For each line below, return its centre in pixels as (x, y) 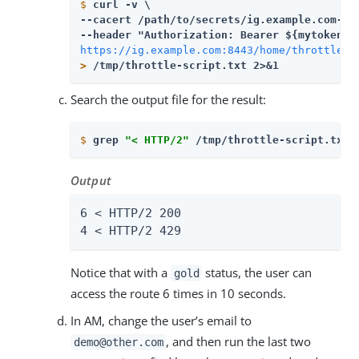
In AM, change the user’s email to (161, 321)
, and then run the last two (239, 342)
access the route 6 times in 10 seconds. (178, 294)
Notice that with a (121, 273)
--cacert (109, 19)
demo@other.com (118, 343)
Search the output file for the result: (168, 99)
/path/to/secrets (189, 19)
